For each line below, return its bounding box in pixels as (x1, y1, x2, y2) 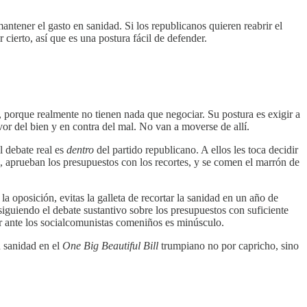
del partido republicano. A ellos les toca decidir (94, 144, 298, 156)
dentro (66, 144, 94, 156)
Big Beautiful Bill (84, 240, 158, 252)
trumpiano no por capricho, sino (158, 240, 299, 252)
